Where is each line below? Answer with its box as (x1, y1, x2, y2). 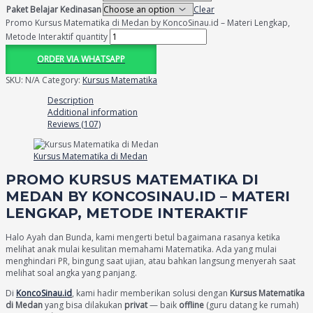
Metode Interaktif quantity (6, 31, 108, 43)
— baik (147, 298, 179, 311)
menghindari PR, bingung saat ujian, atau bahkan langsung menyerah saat (6, 254, 296, 267)
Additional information (48, 106, 138, 118)
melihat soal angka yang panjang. (6, 266, 137, 279)
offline (179, 298, 204, 311)
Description (48, 94, 94, 106)
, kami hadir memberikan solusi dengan (72, 286, 230, 299)
